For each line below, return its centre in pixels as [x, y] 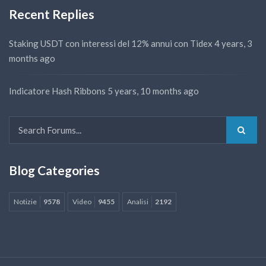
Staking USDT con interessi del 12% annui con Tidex [111, 43]
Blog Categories [54, 170]
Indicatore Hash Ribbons [57, 91]
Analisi [138, 201]
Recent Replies [52, 14]
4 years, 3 [233, 43]
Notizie [25, 201]
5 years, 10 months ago [153, 91]
